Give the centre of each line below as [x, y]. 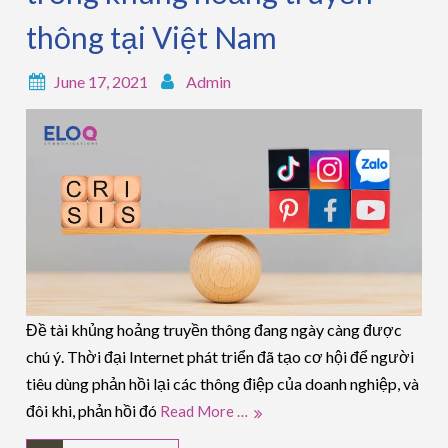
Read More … [204, 411]
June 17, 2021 [101, 82]
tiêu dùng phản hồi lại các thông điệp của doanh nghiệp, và [223, 384]
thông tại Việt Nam [152, 37]
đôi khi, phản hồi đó [93, 411]
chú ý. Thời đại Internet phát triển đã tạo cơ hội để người [220, 357]
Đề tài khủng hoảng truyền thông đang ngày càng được [214, 330]
